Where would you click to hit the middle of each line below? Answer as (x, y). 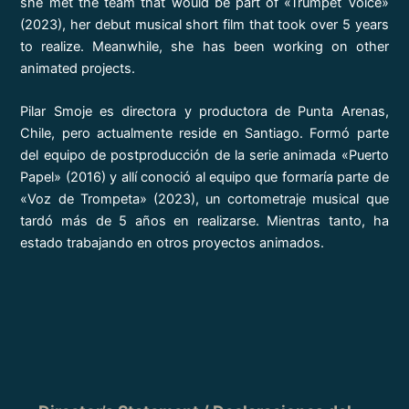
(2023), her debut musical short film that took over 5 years (204, 24)
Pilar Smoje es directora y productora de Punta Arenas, (204, 112)
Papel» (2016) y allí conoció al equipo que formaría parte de (204, 178)
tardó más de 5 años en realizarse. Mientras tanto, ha (204, 221)
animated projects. (78, 68)
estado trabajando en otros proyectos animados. (173, 243)
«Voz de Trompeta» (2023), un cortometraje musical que (204, 199)
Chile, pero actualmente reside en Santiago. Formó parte (204, 134)
